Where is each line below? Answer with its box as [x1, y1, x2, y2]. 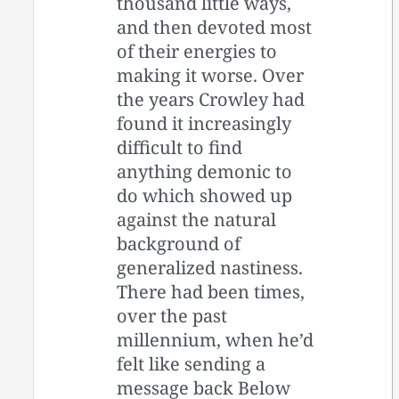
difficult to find [117, 135, 243, 160]
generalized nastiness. [117, 256, 304, 281]
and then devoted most [117, 15, 313, 40]
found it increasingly [117, 111, 292, 136]
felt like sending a [117, 352, 266, 377]
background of [117, 232, 241, 256]
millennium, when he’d [117, 328, 314, 353]
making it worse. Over [117, 63, 305, 88]
